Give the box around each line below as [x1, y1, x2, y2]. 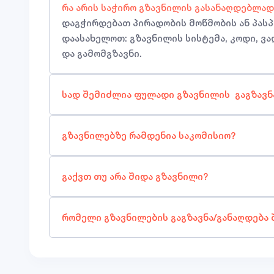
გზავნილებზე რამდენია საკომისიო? [62, 130, 235, 141]
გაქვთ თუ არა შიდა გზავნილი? [62, 171, 210, 182]
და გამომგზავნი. [62, 48, 144, 59]
